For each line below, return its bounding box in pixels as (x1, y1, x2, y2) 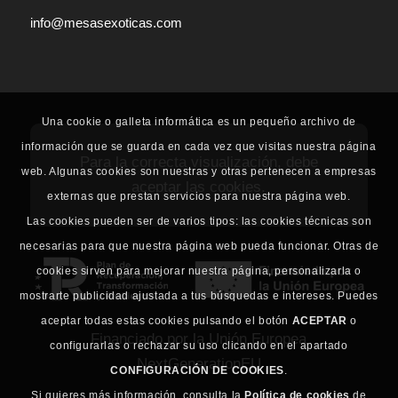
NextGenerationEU (136, 354, 261, 372)
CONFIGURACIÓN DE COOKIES (110, 363, 284, 377)
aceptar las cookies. (131, 178, 267, 195)
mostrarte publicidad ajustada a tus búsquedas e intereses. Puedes (19, 289, 378, 302)
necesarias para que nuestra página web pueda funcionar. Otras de (19, 239, 379, 252)
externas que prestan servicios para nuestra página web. (47, 189, 351, 203)
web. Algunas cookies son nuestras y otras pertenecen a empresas (21, 164, 377, 178)
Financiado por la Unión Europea (91, 330, 307, 347)
